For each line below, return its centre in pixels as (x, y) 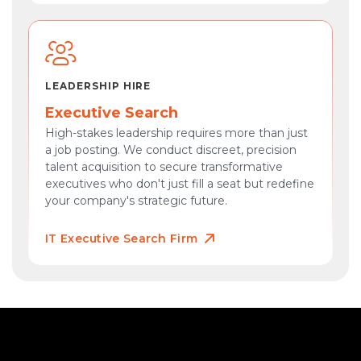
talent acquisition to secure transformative (164, 167)
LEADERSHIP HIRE (98, 86)
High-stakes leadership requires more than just (176, 133)
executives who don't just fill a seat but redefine (180, 184)
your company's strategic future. (136, 201)
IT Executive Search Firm (122, 239)
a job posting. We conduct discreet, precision (171, 150)
